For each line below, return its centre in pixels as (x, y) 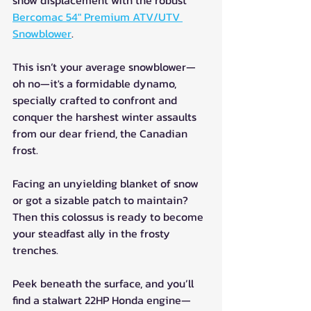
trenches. (35, 250)
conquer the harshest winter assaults (106, 117)
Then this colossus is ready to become (109, 217)
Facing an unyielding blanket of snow (107, 184)
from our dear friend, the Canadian (101, 134)
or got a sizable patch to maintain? (102, 200)
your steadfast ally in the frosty (93, 234)
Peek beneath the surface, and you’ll (104, 284)
